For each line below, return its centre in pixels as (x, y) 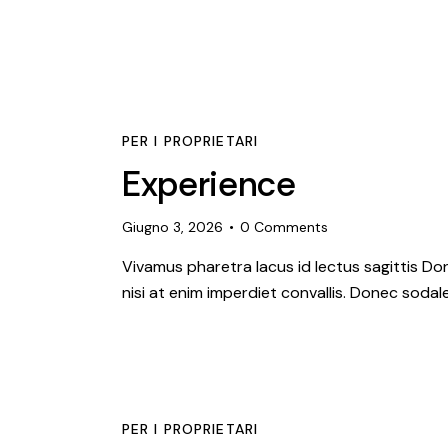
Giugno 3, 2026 (172, 227)
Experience (209, 184)
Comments (291, 227)
